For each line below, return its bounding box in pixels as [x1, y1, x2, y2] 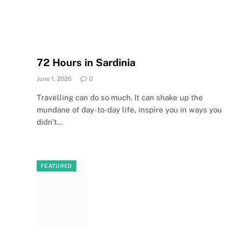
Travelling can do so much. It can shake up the [37, 93, 203, 102]
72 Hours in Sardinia [37, 56, 135, 69]
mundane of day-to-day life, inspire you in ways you [37, 105, 222, 114]
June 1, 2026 [37, 75, 71, 82]
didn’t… [37, 117, 63, 126]
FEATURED [41, 162, 72, 169]
